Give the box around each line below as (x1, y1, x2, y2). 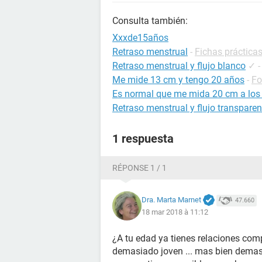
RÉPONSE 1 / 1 (112, 163, 167, 173)
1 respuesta (112, 132, 174, 146)
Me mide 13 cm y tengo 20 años (112, 74, 244, 85)
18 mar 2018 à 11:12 (142, 208, 208, 217)
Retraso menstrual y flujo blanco (112, 60, 246, 71)
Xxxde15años (112, 32, 168, 43)
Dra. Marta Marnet (142, 195, 201, 204)
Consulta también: (112, 15, 188, 26)
